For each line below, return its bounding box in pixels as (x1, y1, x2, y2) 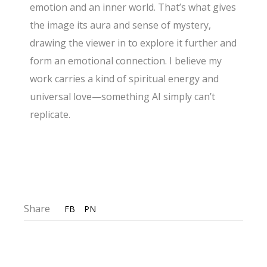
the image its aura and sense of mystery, (30, 18, 212, 32)
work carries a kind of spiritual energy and (30, 72, 219, 86)
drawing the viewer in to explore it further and (30, 36, 237, 50)
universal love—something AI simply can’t (30, 90, 216, 104)
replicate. (30, 108, 71, 122)
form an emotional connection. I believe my (30, 54, 222, 68)
